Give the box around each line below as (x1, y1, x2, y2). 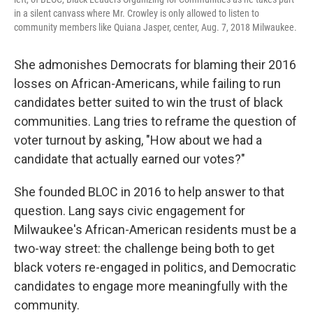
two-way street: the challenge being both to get (14, 241, 275, 256)
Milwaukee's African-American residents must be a (14, 222, 296, 238)
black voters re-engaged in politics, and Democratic (14, 260, 296, 275)
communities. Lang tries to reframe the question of (14, 114, 297, 129)
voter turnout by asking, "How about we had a (14, 133, 262, 148)
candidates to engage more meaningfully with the (14, 279, 288, 294)
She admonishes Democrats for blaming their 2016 (14, 57, 296, 73)
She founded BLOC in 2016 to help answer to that (14, 184, 284, 200)
